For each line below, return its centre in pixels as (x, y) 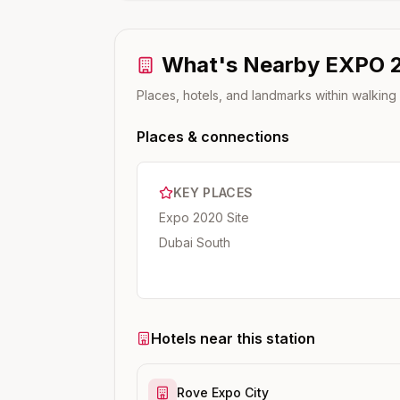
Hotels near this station (233, 338)
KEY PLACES (213, 192)
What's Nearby (243, 65)
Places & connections (213, 137)
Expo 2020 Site (204, 217)
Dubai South (195, 242)
